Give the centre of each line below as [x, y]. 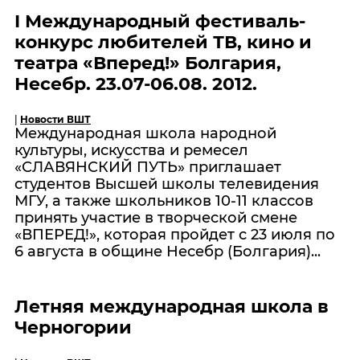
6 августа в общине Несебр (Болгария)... [168, 251]
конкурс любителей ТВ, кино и [163, 42]
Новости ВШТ [55, 119]
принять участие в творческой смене [156, 217]
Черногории [73, 327]
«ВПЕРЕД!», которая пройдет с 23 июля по [175, 234]
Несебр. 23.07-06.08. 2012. [136, 84]
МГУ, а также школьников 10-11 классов [164, 200]
